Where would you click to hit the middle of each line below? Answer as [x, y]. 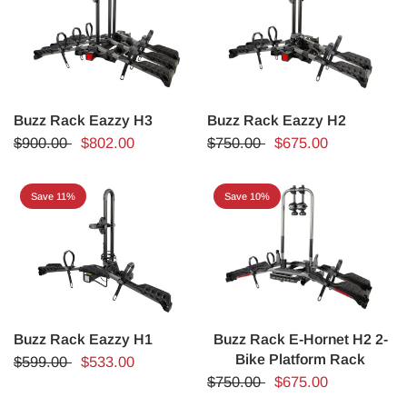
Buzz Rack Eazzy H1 [83, 340]
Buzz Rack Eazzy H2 [277, 120]
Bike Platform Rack [300, 360]
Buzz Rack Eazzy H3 [83, 120]
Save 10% [247, 196]
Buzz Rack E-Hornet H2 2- [300, 340]
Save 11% [53, 196]
